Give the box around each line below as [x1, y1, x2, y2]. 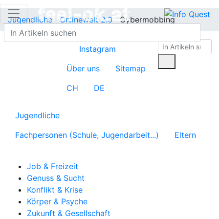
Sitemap [115, 64, 146, 73]
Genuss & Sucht [27, 173, 85, 183]
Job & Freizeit [27, 161, 78, 171]
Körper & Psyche [27, 197, 88, 206]
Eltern [175, 130, 196, 140]
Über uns [66, 64, 100, 73]
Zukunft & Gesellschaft [27, 208, 110, 218]
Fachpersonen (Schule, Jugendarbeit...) [15, 130, 159, 140]
